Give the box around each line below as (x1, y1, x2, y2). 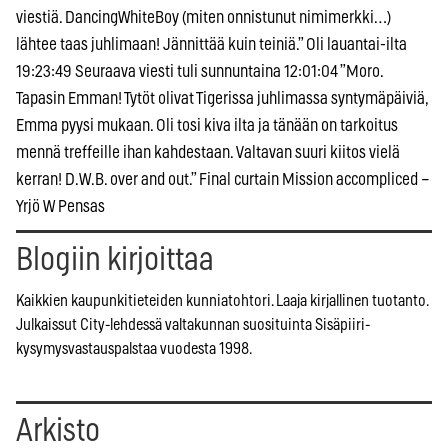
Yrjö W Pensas (16, 198, 105, 216)
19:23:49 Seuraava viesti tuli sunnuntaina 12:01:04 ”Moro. (16, 63, 383, 81)
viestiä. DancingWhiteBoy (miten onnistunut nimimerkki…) (16, 9, 391, 27)
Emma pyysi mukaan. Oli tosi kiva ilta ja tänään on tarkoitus (16, 117, 398, 135)
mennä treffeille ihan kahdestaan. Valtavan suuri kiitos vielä (16, 144, 400, 162)
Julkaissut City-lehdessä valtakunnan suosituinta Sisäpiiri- (16, 317, 370, 334)
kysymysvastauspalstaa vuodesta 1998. (16, 341, 252, 358)
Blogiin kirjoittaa (16, 244, 214, 277)
